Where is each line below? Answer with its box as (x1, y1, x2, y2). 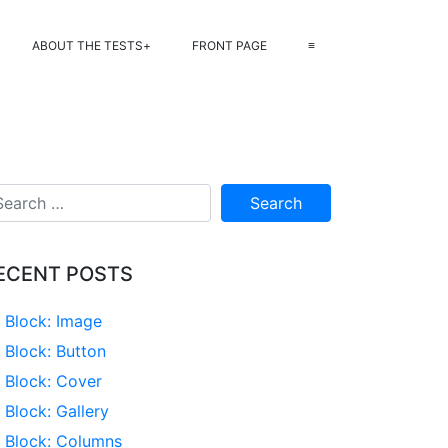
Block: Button (5, 341, 106, 361)
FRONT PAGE (192, 38, 267, 53)
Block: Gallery (5, 401, 109, 421)
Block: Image (5, 311, 102, 331)
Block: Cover (5, 371, 102, 391)
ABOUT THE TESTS (32, 38, 143, 53)
